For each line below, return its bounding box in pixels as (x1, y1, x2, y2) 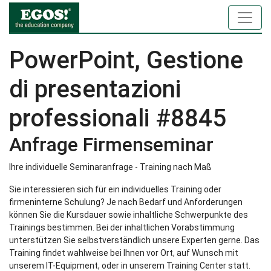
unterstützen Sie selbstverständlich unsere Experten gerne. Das (9, 235, 260, 245)
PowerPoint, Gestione (9, 46, 243, 74)
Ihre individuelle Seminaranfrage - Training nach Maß (9, 162, 212, 172)
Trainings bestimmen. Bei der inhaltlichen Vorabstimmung (9, 223, 235, 232)
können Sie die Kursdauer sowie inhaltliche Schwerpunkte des (9, 210, 248, 220)
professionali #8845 (9, 104, 226, 132)
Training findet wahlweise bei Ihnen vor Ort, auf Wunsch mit (9, 248, 238, 258)
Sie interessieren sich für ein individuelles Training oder (9, 184, 221, 194)
